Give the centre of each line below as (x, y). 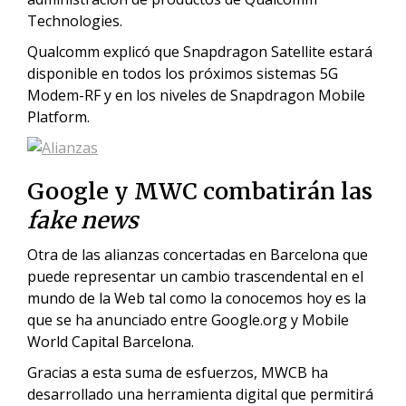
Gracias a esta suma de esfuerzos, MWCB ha (178, 372)
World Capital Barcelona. (112, 342)
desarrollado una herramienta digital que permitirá (200, 394)
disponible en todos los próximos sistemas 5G (183, 73)
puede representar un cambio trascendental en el (195, 276)
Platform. (58, 117)
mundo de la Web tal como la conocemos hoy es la (197, 298)
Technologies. (75, 21)
